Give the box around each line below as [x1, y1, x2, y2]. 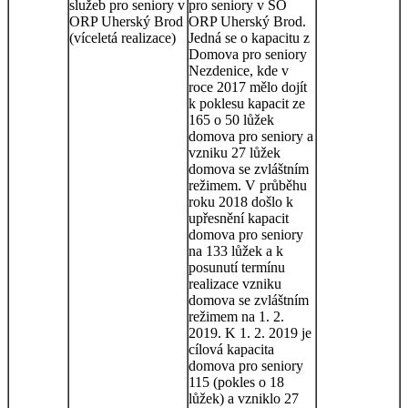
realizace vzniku [189, 275, 281, 291]
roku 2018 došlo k [189, 193, 293, 209]
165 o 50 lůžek [189, 111, 274, 127]
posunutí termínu [189, 259, 285, 275]
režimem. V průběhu [189, 177, 307, 193]
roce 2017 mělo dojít [189, 78, 307, 95]
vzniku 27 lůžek [189, 144, 280, 160]
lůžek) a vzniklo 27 [189, 390, 299, 406]
